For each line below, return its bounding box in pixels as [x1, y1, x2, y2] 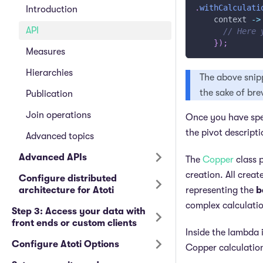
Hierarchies [26, 68, 73, 78]
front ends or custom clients [12, 218, 137, 228]
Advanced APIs [19, 152, 87, 163]
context [195, 15, 251, 25]
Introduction [26, 4, 77, 15]
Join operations [26, 110, 91, 120]
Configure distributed [19, 173, 117, 184]
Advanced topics [26, 131, 94, 141]
